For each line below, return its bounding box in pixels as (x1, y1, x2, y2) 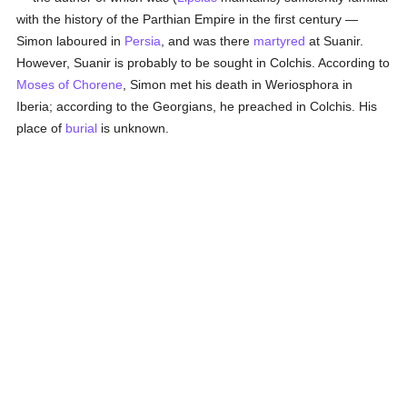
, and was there (161, 34, 254, 48)
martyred (253, 34, 306, 48)
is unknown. (97, 121, 170, 135)
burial (65, 121, 98, 135)
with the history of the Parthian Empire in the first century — (16, 12, 359, 26)
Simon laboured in (16, 34, 125, 48)
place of (16, 121, 66, 135)
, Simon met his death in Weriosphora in (123, 77, 353, 92)
